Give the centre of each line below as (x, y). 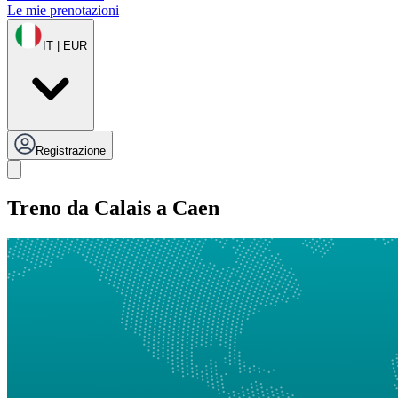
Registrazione (71, 151)
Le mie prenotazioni (63, 11)
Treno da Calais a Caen (113, 208)
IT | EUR (65, 46)
